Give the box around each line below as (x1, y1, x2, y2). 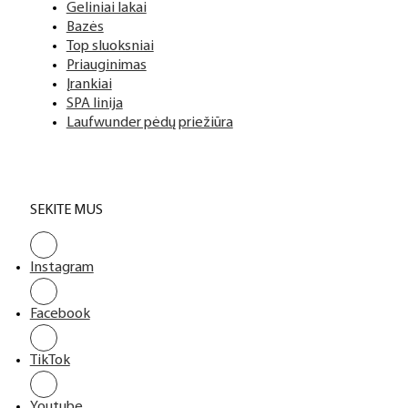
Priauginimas (66, 58, 147, 74)
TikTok (29, 353, 70, 369)
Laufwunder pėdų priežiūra (66, 116, 233, 131)
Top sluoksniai (66, 39, 154, 55)
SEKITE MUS (29, 202, 103, 218)
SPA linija (66, 97, 123, 112)
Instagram (29, 260, 94, 276)
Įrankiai (66, 77, 112, 93)
